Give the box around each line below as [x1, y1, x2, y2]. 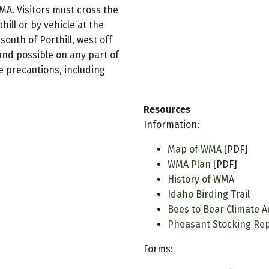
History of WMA [168, 174, 234, 186]
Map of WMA [168, 144, 222, 156]
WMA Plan [168, 159, 211, 171]
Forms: [144, 243, 173, 255]
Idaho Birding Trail [168, 189, 250, 201]
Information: [144, 119, 199, 131]
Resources [144, 104, 190, 116]
